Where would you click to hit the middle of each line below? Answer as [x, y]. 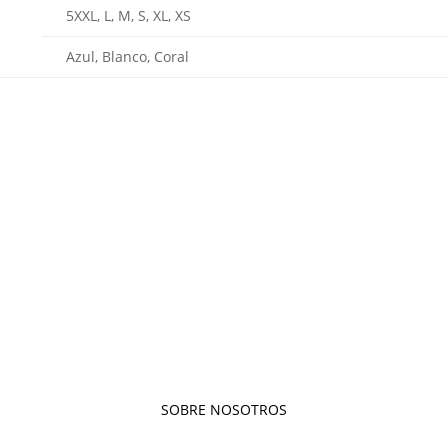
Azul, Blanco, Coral [128, 56]
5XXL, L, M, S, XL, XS [129, 15]
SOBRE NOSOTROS [224, 409]
